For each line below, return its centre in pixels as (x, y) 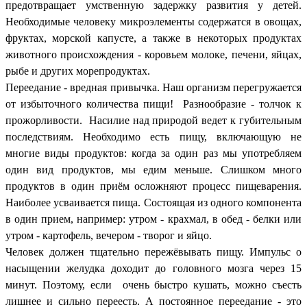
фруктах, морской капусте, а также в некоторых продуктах (153, 38)
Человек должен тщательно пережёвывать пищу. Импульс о (153, 251)
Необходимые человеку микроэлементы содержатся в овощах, (153, 21)
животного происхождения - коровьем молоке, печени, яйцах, (153, 54)
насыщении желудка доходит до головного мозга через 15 (153, 268)
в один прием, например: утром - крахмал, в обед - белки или (153, 219)
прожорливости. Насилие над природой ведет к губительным (153, 120)
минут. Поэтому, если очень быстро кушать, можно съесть (153, 284)
